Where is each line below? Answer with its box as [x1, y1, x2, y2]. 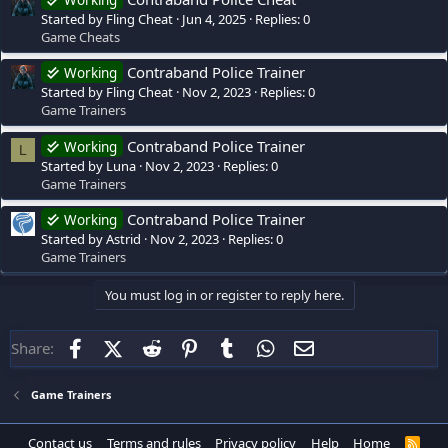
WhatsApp [277, 336, 349, 357]
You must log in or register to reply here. [104, 286, 344, 305]
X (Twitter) [121, 336, 193, 357]
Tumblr [239, 336, 289, 357]
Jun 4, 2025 [182, 10, 246, 29]
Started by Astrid [41, 230, 141, 249]
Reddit [163, 336, 208, 357]
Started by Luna [41, 156, 136, 175]
